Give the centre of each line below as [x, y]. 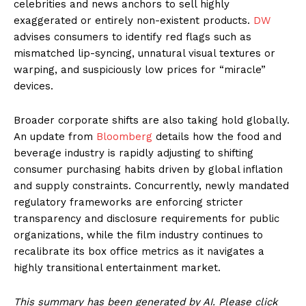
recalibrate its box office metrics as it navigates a [139, 251]
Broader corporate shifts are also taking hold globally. [152, 120]
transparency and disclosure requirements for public [147, 218]
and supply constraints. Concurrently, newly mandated [151, 185]
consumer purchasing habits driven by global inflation [148, 169]
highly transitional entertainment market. [117, 267]
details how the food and [217, 136]
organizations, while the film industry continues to [138, 235]
